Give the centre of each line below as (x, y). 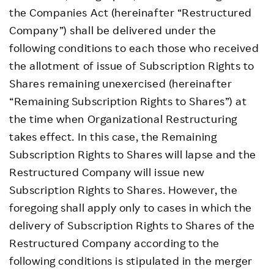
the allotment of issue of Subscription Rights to (132, 65)
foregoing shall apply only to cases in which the (131, 207)
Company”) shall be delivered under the (113, 30)
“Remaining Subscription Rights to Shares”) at (128, 101)
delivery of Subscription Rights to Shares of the (132, 225)
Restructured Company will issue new (107, 172)
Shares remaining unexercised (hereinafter (121, 83)
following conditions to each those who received (134, 48)
